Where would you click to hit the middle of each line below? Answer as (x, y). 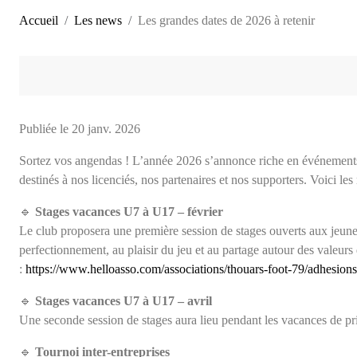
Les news (98, 20)
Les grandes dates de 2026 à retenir (226, 20)
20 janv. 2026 (106, 128)
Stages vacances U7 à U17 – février (129, 211)
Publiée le (45, 128)
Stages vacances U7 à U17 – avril (124, 300)
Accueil (39, 20)
